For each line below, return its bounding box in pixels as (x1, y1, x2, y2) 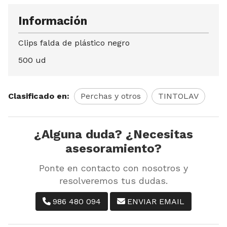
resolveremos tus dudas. (59, 175, 168, 186)
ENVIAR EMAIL (127, 196, 184, 206)
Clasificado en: (8, 91, 69, 101)
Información (18, 14, 87, 28)
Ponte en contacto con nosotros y (39, 162, 188, 173)
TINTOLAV (158, 91, 199, 101)
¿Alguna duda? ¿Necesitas (34, 127, 193, 141)
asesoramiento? (65, 141, 162, 156)
